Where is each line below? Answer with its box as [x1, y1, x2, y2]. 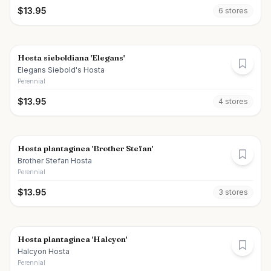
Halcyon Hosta [18, 247, 70, 256]
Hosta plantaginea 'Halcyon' [18, 234, 127, 244]
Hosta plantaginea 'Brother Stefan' [18, 143, 153, 153]
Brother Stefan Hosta [18, 156, 92, 165]
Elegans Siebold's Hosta [18, 65, 105, 74]
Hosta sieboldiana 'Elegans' [18, 53, 125, 62]
